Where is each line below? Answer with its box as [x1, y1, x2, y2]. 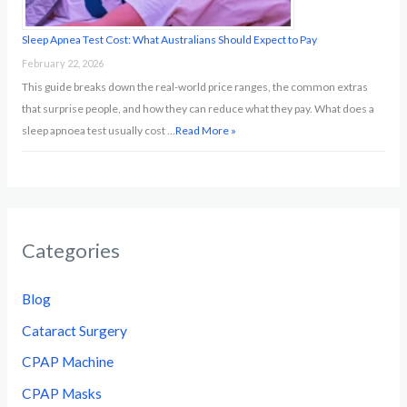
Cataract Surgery [21, 322, 127, 339]
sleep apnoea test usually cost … [21, 123, 175, 137]
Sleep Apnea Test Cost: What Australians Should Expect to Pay [21, 32, 317, 46]
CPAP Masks [21, 385, 102, 402]
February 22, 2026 [21, 56, 104, 69]
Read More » [174, 123, 236, 137]
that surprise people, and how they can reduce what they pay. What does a [21, 101, 374, 115]
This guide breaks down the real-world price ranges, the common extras [21, 79, 368, 94]
